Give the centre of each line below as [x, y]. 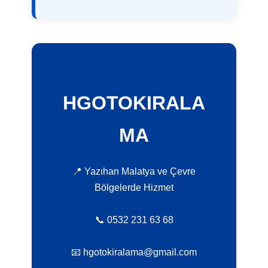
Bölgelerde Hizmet [134, 188]
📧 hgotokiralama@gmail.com [134, 252]
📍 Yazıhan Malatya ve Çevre [134, 172]
